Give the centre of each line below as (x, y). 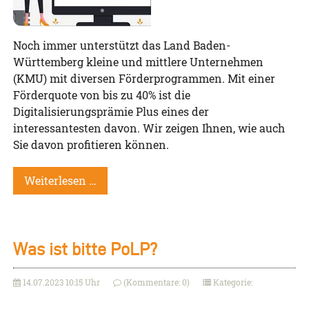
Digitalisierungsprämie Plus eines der (111, 112)
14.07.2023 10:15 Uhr (62, 282)
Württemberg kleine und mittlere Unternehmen (139, 62)
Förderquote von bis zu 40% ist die (102, 95)
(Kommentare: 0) (156, 282)
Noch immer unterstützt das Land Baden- (122, 46)
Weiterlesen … (61, 181)
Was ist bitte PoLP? (86, 249)
